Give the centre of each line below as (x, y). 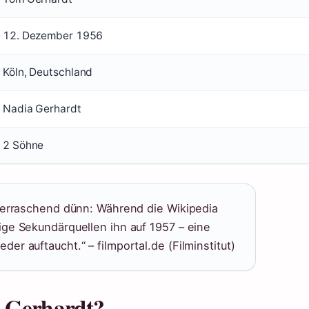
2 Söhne (23, 145)
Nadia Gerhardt (42, 109)
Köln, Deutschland (48, 72)
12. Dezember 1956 (53, 36)
